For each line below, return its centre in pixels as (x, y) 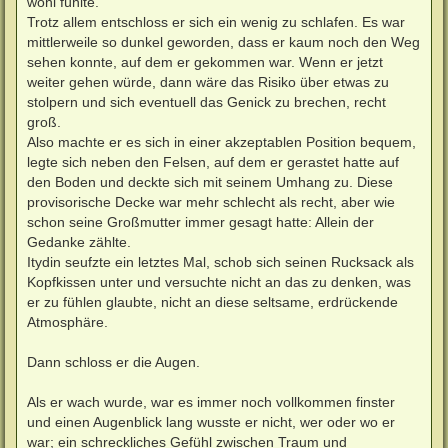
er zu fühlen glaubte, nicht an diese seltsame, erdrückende (212, 301)
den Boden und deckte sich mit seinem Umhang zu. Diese (210, 181)
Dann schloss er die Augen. (113, 361)
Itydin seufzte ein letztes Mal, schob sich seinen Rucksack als (220, 261)
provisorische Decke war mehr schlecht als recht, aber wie (211, 201)
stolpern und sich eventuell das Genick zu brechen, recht (206, 101)
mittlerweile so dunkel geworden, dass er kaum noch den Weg (223, 41)
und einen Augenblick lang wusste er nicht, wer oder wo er (211, 421)
